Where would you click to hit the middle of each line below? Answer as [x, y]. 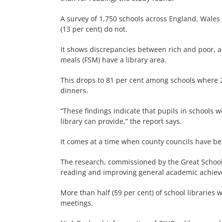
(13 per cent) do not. [94, 29]
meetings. [77, 203]
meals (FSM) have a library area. [113, 60]
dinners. [74, 90]
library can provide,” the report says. [121, 121]
